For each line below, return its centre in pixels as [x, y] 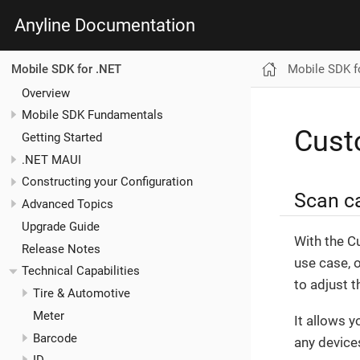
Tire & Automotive [81, 294]
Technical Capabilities [81, 271]
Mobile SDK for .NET [66, 69]
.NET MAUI [51, 160]
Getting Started [62, 137]
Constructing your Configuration [107, 182]
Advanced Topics [67, 205]
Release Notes [61, 249]
